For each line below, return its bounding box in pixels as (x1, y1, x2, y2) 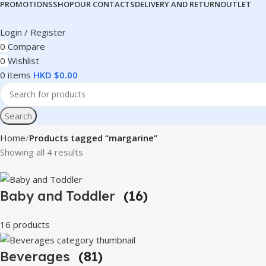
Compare (8, 40, 45, 52)
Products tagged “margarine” (29, 131, 157, 144)
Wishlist (8, 54, 39, 66)
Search (5, 109, 32, 122)
